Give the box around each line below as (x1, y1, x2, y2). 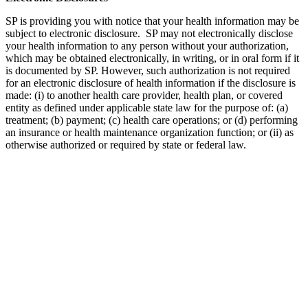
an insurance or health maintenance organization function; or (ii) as (5, 126, 294, 139)
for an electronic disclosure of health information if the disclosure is (5, 77, 296, 89)
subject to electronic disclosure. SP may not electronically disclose (5, 27, 293, 40)
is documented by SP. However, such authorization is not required (5, 65, 290, 77)
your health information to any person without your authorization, (5, 40, 289, 52)
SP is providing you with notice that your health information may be (5, 15, 299, 27)
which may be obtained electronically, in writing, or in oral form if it (5, 52, 299, 65)
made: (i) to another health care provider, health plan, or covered (5, 89, 283, 102)
